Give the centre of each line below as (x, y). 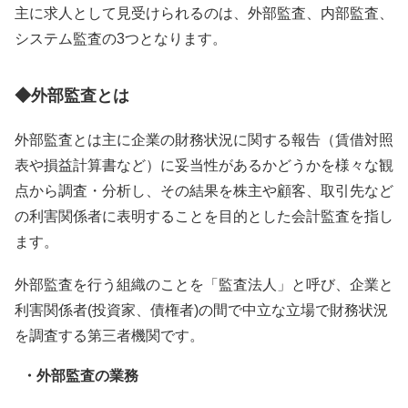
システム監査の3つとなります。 (121, 39)
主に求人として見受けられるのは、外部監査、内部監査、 (204, 14)
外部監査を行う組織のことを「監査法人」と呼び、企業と (204, 284)
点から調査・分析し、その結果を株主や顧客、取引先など (204, 190)
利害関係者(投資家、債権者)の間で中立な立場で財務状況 (201, 310)
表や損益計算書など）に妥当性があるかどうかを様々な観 (204, 165)
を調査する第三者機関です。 (109, 335)
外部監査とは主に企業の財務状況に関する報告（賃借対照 (204, 139)
